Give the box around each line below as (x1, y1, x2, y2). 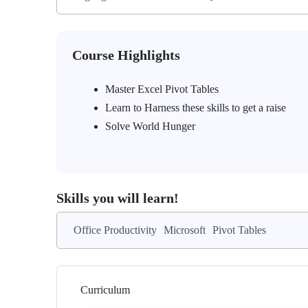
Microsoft (164, 224, 206, 236)
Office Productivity (74, 224, 157, 236)
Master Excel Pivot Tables (105, 83, 219, 95)
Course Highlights (72, 47, 180, 63)
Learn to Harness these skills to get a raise (105, 102, 286, 113)
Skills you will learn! (56, 190, 179, 206)
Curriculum (80, 284, 130, 296)
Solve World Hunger (105, 120, 195, 132)
